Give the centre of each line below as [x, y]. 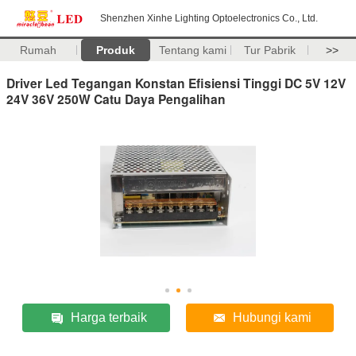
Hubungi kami [273, 317]
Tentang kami [192, 50]
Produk [115, 50]
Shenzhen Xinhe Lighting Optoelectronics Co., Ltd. [209, 18]
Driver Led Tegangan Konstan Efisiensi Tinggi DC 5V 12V [176, 83]
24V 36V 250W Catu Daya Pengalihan [116, 99]
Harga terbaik [109, 317]
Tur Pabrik [269, 50]
